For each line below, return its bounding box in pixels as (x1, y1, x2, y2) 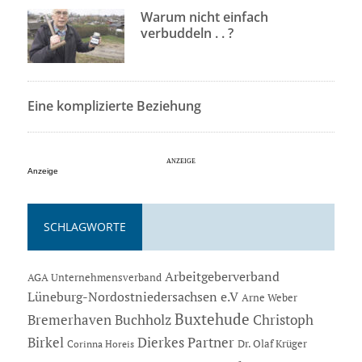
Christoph (252, 311, 314, 330)
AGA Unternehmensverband (27, 271, 162, 285)
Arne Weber (241, 291, 297, 305)
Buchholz (114, 311, 171, 330)
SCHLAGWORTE (43, 219, 126, 235)
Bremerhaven (27, 311, 112, 330)
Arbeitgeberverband (164, 268, 280, 285)
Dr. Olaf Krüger (237, 336, 307, 351)
